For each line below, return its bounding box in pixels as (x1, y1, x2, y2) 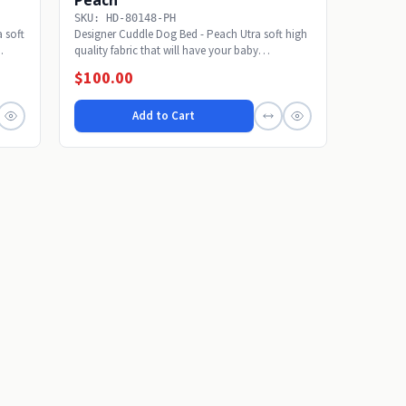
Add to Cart (132, 108, 196, 124)
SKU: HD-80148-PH (73, 11, 176, 24)
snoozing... (73, 58, 129, 74)
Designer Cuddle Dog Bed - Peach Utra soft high (73, 25, 307, 42)
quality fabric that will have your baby (73, 42, 258, 58)
